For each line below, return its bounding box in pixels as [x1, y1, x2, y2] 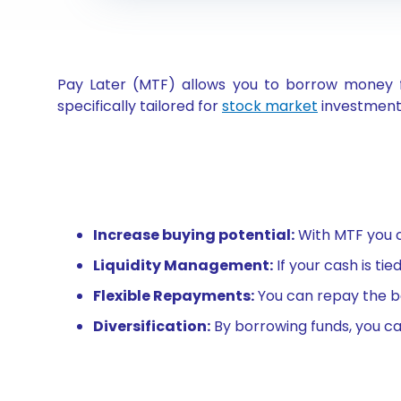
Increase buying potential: [93, 225, 294, 245]
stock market [222, 96, 318, 116]
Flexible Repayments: [93, 286, 254, 306]
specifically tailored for [57, 96, 222, 116]
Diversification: [93, 316, 210, 337]
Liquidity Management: [93, 255, 273, 276]
